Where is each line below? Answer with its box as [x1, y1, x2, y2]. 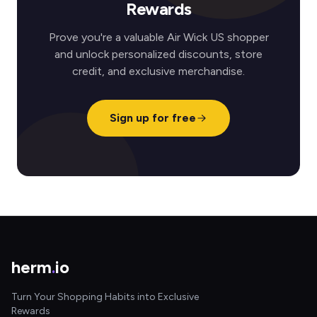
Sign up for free [110, 111, 196, 125]
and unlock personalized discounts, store [54, 47, 263, 61]
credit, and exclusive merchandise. [72, 64, 245, 78]
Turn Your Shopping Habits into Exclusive [11, 291, 199, 303]
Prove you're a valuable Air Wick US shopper [48, 30, 269, 44]
